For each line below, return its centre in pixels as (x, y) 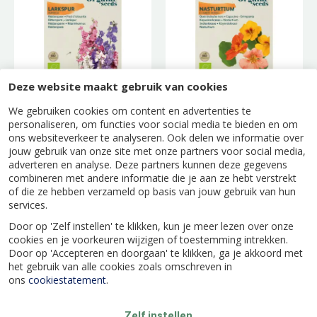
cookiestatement (67, 279)
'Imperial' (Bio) (66, 134)
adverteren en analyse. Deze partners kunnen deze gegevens (148, 164)
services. (28, 204)
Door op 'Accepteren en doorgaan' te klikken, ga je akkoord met (156, 253)
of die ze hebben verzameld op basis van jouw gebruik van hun (152, 191)
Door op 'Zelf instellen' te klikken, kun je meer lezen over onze (151, 226)
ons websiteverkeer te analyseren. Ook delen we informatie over (156, 137)
